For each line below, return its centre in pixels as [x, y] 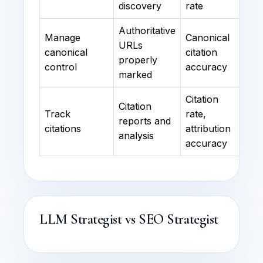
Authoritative [147, 30]
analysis [136, 135]
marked [135, 74]
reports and [145, 121]
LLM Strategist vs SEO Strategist [129, 219]
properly [138, 60]
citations [63, 128]
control [61, 67]
